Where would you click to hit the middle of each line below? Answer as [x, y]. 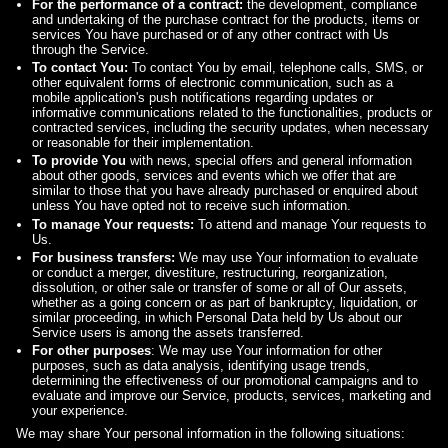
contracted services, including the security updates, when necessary [230, 128]
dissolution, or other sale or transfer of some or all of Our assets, [219, 287]
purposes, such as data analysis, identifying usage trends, [201, 366]
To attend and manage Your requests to [310, 224]
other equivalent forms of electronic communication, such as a [212, 83]
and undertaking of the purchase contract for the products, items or [225, 20]
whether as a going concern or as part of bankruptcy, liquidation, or [224, 302]
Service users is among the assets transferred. [168, 332]
